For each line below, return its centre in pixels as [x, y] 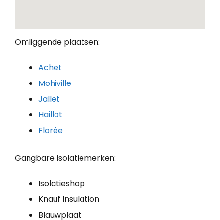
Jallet [49, 99]
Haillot [50, 114]
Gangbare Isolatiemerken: [65, 158]
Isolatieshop [62, 183]
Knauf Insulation [69, 199]
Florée [51, 130]
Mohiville [55, 83]
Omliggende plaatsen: [57, 42]
